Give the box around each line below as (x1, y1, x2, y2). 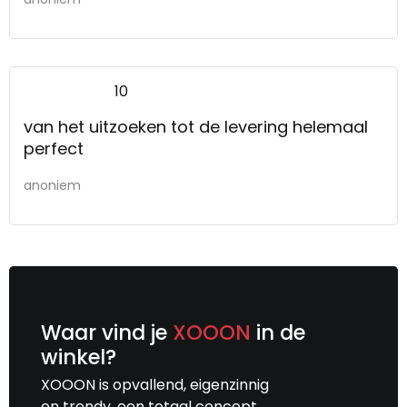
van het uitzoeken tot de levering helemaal (24, 114, 368, 138)
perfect (24, 136, 84, 160)
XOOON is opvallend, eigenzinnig (41, 373, 269, 395)
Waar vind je (41, 317, 173, 347)
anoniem (24, 175, 81, 194)
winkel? (41, 342, 116, 372)
